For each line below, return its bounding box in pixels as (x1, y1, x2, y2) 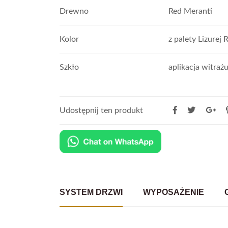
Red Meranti (168, 7, 212, 16)
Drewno (60, 7, 89, 16)
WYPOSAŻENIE (143, 188, 204, 197)
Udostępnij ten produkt (60, 106, 143, 115)
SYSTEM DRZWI (60, 188, 123, 197)
